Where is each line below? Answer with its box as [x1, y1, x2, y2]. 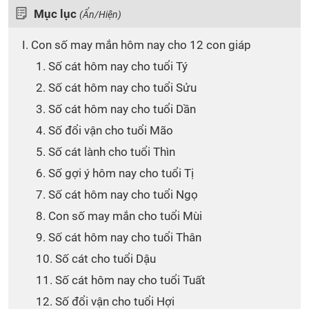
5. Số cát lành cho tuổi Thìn [36, 145, 175, 159]
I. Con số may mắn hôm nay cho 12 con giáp [22, 38, 251, 52]
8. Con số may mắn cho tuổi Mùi [36, 209, 202, 223]
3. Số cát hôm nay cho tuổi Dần [36, 102, 196, 116]
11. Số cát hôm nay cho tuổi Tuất [36, 273, 206, 287]
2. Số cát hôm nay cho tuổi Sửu [36, 81, 197, 94]
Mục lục [34, 7, 79, 21]
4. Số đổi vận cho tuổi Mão [36, 123, 173, 137]
